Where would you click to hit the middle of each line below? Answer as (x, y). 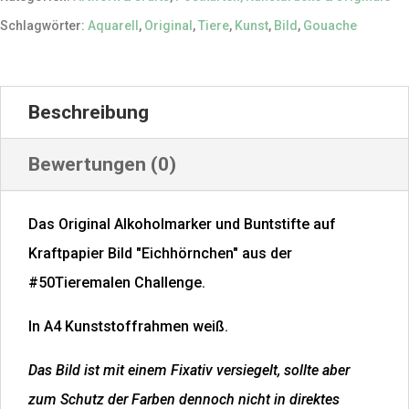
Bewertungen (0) (102, 165)
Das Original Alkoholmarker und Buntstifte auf (182, 225)
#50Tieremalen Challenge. (117, 283)
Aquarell (113, 26)
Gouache (330, 26)
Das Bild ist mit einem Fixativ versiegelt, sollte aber (189, 371)
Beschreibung (89, 113)
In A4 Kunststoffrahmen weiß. (128, 327)
